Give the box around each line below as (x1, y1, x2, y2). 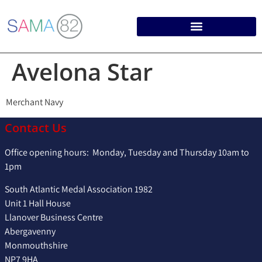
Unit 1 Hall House (5, 196, 71, 209)
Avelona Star (12, 56, 153, 88)
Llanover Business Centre (5, 211, 103, 223)
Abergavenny (5, 225, 56, 237)
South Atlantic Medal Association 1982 (5, 182, 153, 195)
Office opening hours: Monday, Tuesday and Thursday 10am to (5, 146, 249, 159)
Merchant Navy (6, 96, 63, 108)
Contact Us (5, 120, 67, 136)
